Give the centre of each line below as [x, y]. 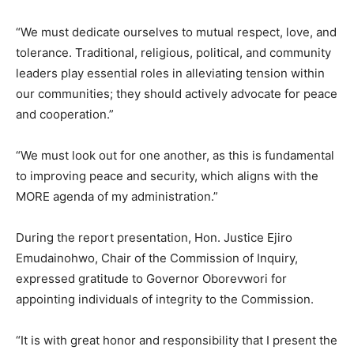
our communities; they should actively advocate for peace [177, 93]
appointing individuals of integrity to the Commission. [165, 299]
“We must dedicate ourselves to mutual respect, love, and [176, 32]
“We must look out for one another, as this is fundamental [175, 155]
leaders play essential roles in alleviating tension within [170, 73]
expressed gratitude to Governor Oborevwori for [151, 278]
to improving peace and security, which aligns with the [167, 175]
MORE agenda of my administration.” [117, 196]
